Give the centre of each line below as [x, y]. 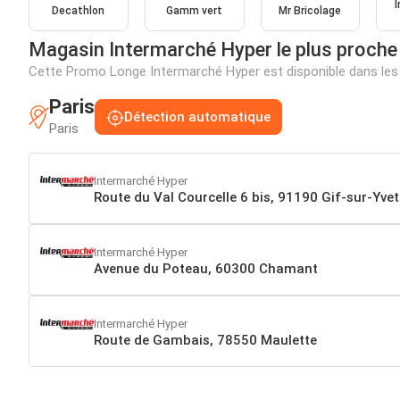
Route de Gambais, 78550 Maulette [205, 340]
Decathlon [79, 11]
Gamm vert [195, 11]
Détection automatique [197, 117]
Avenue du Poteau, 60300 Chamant [206, 268]
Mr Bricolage [310, 11]
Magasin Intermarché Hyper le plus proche [213, 50]
